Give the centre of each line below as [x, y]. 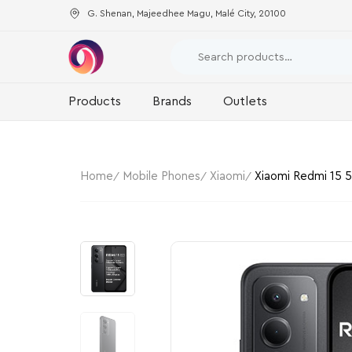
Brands [172, 101]
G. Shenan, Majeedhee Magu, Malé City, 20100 [187, 13]
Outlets [245, 101]
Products [95, 101]
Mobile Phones [161, 176]
